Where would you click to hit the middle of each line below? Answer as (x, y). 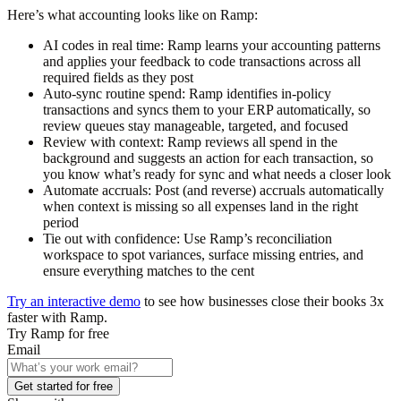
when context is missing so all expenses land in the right (200, 207)
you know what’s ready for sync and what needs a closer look (217, 175)
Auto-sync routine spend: (114, 94)
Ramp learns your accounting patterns (272, 46)
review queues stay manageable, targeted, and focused (196, 126)
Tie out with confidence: (111, 239)
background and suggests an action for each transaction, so (208, 158)
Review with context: (103, 142)
